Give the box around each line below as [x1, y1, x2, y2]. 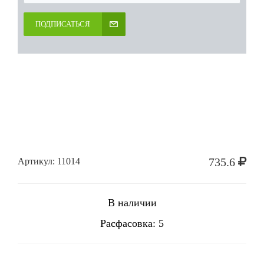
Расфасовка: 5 [100, 217, 164, 229]
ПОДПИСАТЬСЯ [35, 19, 90, 28]
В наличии [107, 197, 157, 209]
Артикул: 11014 [18, 156, 80, 166]
